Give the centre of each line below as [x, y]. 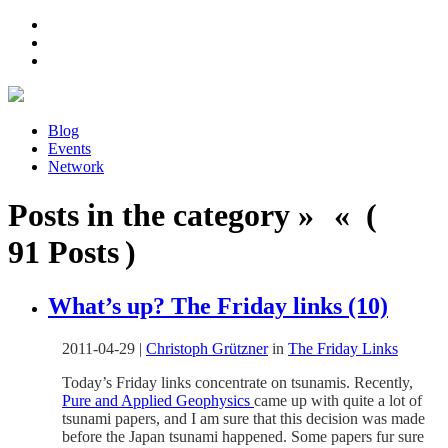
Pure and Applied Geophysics [158, 400]
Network [76, 166]
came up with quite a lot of [338, 400]
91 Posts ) [72, 252]
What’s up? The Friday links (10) [218, 305]
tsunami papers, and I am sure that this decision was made [243, 418]
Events [69, 148]
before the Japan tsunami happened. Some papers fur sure [243, 436]
